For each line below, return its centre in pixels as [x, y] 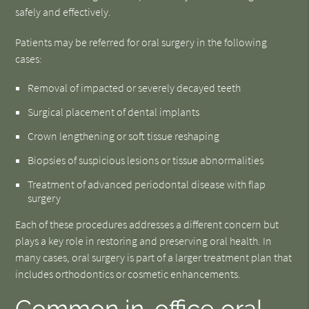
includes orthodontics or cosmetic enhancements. [128, 274]
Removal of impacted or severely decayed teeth [134, 88]
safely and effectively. [63, 12]
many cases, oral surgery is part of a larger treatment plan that [154, 257]
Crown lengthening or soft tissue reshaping [124, 136]
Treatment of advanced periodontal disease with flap [147, 184]
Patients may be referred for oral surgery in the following [141, 42]
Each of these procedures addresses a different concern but [147, 224]
